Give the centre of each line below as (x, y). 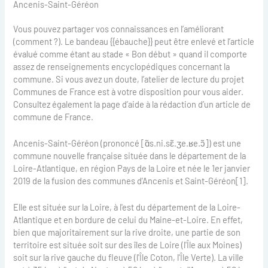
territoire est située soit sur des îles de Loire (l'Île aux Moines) (128, 245)
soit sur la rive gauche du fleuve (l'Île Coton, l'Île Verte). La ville (129, 258)
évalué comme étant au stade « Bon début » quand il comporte (130, 54)
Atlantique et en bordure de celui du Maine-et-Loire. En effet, (128, 220)
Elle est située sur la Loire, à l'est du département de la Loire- (127, 207)
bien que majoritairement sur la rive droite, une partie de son (127, 232)
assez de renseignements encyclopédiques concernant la (122, 66)
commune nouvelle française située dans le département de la (130, 155)
